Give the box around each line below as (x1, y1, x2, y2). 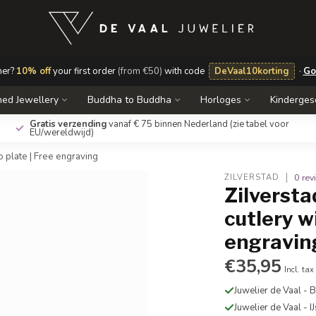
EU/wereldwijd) (30, 126, 94, 139)
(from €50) (117, 65, 162, 78)
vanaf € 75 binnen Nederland (107, 118, 230, 130)
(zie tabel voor (230, 118, 289, 130)
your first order (50, 65, 118, 78)
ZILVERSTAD (224, 172, 280, 183)
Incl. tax (284, 265, 315, 275)
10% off (16, 65, 51, 78)
